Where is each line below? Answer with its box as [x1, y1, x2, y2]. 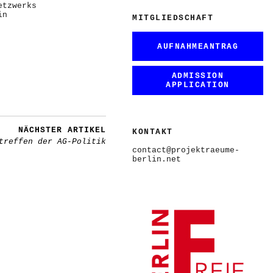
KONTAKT [132, 127, 173, 136]
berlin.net [132, 155, 181, 164]
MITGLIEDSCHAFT [132, 13, 213, 23]
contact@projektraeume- [132, 146, 239, 155]
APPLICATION [166, 80, 230, 90]
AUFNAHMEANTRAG [157, 41, 238, 51]
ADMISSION [171, 71, 224, 80]
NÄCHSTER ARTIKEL [18, 126, 106, 135]
